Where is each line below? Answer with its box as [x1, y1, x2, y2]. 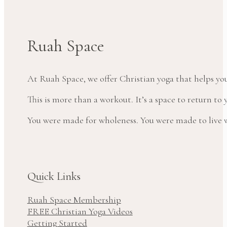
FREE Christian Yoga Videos [27, 206, 133, 217]
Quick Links [27, 169, 81, 183]
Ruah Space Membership [27, 194, 121, 206]
